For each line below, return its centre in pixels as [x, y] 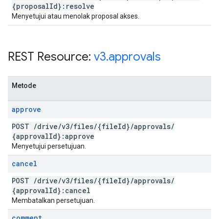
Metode [24, 86]
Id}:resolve [72, 6]
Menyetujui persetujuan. [49, 146]
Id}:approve [72, 136]
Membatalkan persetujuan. [53, 200]
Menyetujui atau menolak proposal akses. [76, 16]
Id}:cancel [70, 190]
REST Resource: [51, 57]
